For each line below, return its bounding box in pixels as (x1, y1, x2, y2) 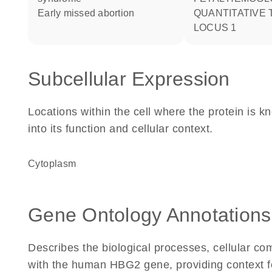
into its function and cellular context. (28, 123, 213, 135)
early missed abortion (44, 8, 135, 18)
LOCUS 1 (193, 22, 237, 33)
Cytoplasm (35, 158, 76, 169)
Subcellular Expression (28, 68, 230, 90)
